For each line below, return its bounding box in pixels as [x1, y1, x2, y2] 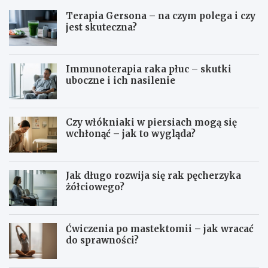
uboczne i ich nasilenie [66, 75, 175, 87]
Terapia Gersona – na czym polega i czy [66, 10, 255, 22]
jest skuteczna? [66, 22, 137, 33]
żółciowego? [66, 181, 124, 193]
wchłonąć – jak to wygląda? [66, 128, 196, 140]
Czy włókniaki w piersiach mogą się [66, 117, 237, 129]
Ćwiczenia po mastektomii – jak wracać [66, 223, 254, 235]
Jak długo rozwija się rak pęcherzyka [66, 170, 241, 182]
